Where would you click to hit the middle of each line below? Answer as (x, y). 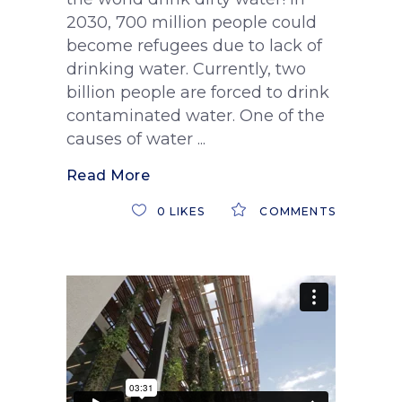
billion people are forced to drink (198, 93)
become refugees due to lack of (194, 46)
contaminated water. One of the (196, 116)
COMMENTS (296, 212)
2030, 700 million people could (192, 23)
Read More (108, 176)
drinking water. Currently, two (186, 70)
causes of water (132, 140)
